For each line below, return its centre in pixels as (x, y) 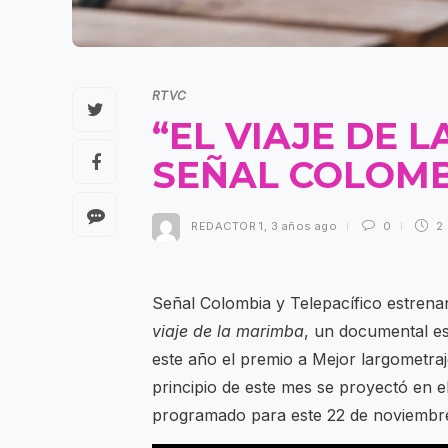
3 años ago (304, 226)
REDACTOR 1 (227, 226)
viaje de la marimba (228, 331)
